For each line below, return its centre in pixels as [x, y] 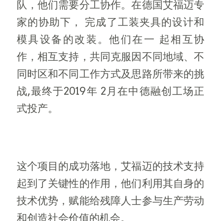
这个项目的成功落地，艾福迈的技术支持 [110, 166]
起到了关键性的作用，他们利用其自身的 [110, 184]
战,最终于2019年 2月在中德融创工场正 [110, 91]
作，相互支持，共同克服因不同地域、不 [110, 56]
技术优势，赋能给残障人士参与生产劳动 [110, 201]
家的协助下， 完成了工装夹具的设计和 [110, 22]
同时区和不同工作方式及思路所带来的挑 [110, 74]
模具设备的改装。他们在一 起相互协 [110, 39]
